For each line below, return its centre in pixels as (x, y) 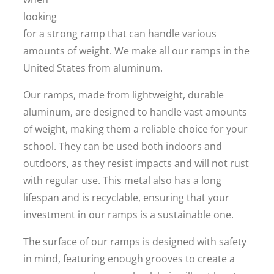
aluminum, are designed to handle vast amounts (135, 112)
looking (40, 17)
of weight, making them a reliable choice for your (135, 129)
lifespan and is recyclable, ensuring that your (126, 198)
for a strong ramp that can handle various (120, 34)
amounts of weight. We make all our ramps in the (136, 51)
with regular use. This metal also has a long (122, 180)
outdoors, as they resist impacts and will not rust (136, 163)
